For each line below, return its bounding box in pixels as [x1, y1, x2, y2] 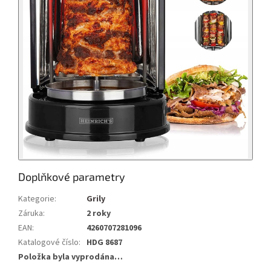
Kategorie [18, 192, 54, 205]
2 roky [87, 207, 111, 220]
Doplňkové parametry [18, 169, 125, 183]
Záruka [18, 207, 43, 220]
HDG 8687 [87, 236, 122, 249]
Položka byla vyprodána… [18, 250, 123, 263]
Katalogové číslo [18, 236, 79, 249]
